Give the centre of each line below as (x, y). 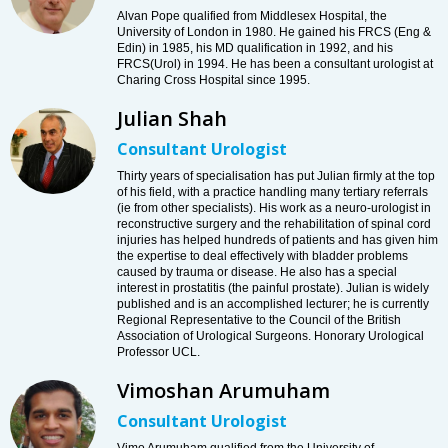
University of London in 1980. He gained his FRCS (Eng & (274, 32)
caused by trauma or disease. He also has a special (257, 272)
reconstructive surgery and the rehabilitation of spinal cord (274, 224)
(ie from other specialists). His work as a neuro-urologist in (274, 208)
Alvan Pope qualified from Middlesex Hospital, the (252, 16)
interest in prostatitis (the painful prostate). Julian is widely (273, 288)
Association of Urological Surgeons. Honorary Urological (270, 336)
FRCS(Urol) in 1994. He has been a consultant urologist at (275, 64)
